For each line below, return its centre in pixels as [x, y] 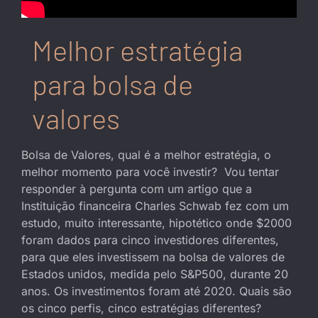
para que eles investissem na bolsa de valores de [153, 257]
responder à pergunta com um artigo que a [137, 188]
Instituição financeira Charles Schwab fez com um [155, 205]
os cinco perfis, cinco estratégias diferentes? [141, 308]
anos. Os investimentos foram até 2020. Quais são [157, 291]
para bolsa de [113, 83]
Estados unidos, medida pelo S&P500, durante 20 [155, 274]
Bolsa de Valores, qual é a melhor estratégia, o [146, 154]
